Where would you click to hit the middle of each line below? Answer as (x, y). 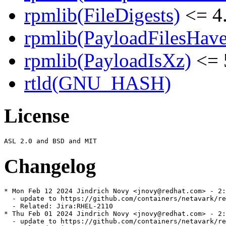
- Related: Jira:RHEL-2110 (59, 206)
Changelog (50, 166)
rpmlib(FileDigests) (102, 15)
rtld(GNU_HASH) (98, 83)
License (37, 116)
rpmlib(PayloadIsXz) (108, 61)
